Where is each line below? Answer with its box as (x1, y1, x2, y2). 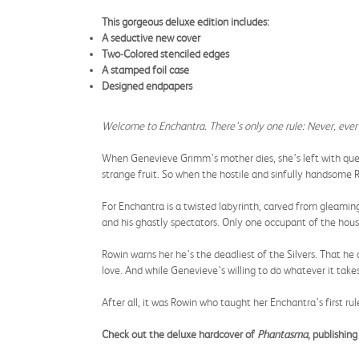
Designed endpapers (102, 79, 195, 92)
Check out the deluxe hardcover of (102, 328, 257, 341)
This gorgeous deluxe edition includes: (102, 15, 269, 28)
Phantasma (257, 328, 308, 341)
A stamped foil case (102, 63, 192, 76)
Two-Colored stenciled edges (102, 47, 232, 60)
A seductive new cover (102, 31, 200, 44)
